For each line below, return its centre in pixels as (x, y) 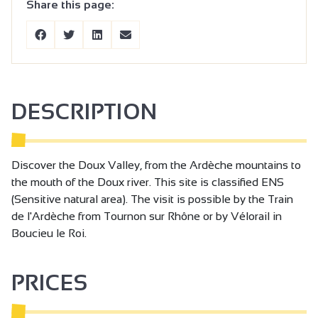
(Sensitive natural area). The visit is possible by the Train (152, 199)
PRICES (50, 283)
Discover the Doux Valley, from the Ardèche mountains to (156, 165)
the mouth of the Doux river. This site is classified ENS (148, 182)
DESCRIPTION (84, 111)
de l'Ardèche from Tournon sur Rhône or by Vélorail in (147, 216)
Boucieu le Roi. (49, 233)
